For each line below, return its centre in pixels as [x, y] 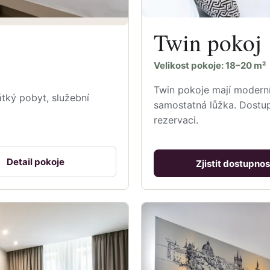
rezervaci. [176, 120]
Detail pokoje [35, 162]
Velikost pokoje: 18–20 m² [210, 66]
